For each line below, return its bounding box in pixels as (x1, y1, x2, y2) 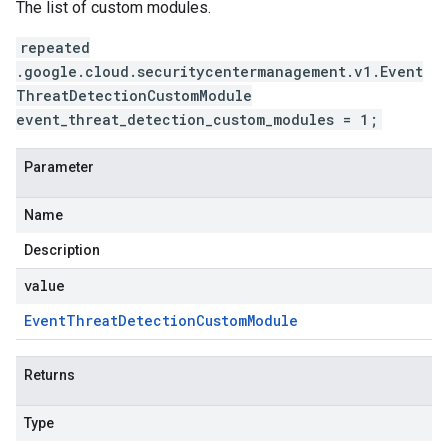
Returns (24, 367, 75, 383)
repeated (20, 38, 90, 57)
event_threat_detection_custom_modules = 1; (16, 110, 378, 129)
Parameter (24, 159, 94, 175)
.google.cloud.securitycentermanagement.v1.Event (16, 62, 423, 81)
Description (24, 242, 100, 258)
